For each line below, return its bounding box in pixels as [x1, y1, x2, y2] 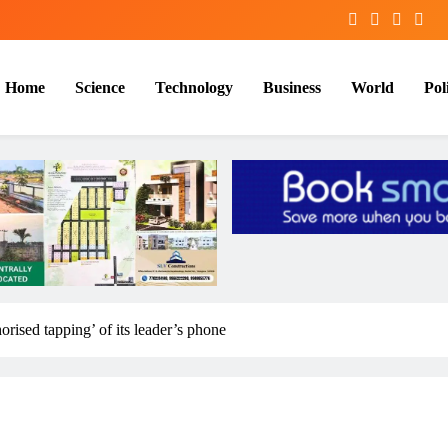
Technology [155, 78, 233, 96]
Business [263, 78, 321, 96]
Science [75, 78, 125, 96]
